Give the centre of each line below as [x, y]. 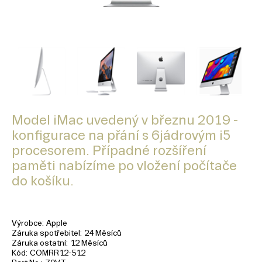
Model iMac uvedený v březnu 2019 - [125, 120]
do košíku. [43, 181]
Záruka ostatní [39, 243]
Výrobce [27, 223]
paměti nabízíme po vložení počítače [124, 166]
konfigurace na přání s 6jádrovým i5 [121, 135]
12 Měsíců [89, 243]
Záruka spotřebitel [46, 233]
